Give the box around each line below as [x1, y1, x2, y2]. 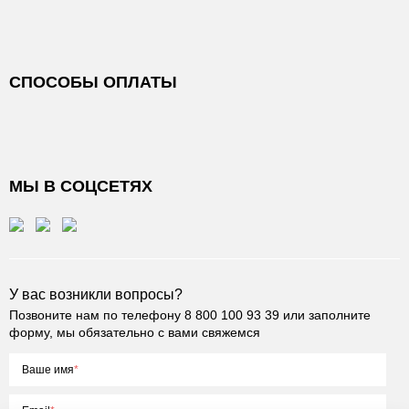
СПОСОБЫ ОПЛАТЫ [9, 73, 177, 91]
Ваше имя [22, 363, 74, 376]
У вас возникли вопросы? [9, 287, 183, 302]
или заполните [279, 308, 371, 322]
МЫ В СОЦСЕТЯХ [9, 177, 152, 195]
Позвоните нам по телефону [9, 308, 184, 322]
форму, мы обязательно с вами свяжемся [9, 325, 260, 340]
